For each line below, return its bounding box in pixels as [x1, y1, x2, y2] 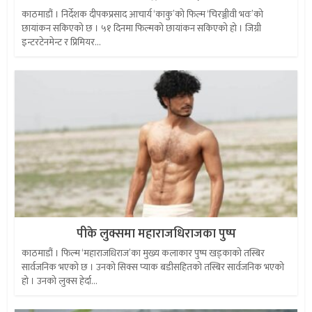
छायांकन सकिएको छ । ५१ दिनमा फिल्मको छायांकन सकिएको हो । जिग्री [22, 20, 262, 36]
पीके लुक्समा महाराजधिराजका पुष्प [76, 223, 236, 244]
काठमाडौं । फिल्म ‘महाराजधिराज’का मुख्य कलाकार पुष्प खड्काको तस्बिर [22, 244, 265, 261]
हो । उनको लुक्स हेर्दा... [22, 272, 98, 289]
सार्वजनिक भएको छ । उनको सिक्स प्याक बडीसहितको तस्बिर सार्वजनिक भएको [22, 258, 285, 275]
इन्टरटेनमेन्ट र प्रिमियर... [22, 34, 102, 50]
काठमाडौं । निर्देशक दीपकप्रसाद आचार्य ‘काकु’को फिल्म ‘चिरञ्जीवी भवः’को [22, 6, 264, 22]
